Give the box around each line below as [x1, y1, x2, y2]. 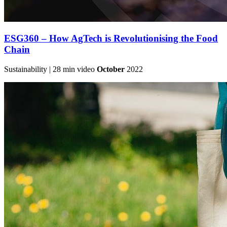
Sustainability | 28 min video [4, 64, 97, 73]
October [97, 64, 125, 73]
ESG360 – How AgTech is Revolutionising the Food [4, 33, 218, 44]
